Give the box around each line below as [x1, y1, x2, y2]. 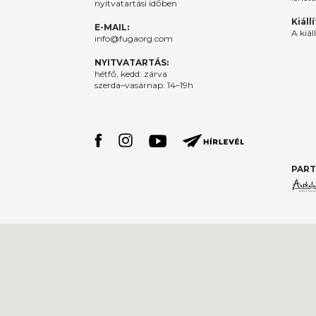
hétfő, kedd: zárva [95, 68, 168, 79]
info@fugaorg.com [95, 32, 174, 44]
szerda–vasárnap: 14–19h [95, 79, 194, 90]
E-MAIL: [95, 21, 130, 32]
